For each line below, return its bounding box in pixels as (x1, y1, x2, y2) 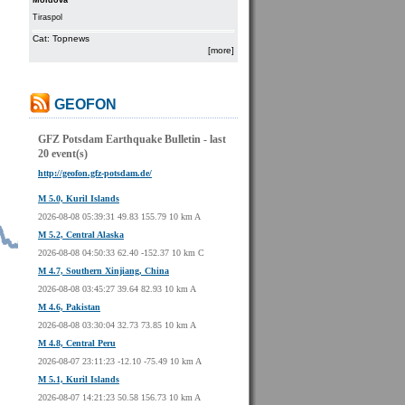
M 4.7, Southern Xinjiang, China (38, 266, 169, 276)
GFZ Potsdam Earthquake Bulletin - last (38, 133, 226, 146)
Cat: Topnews (33, 33, 89, 43)
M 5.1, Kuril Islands (38, 374, 119, 384)
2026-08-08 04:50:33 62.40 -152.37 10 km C (38, 248, 204, 258)
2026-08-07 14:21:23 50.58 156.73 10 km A (38, 392, 201, 402)
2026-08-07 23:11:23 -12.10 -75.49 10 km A (38, 356, 202, 366)
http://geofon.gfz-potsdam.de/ (38, 168, 152, 178)
